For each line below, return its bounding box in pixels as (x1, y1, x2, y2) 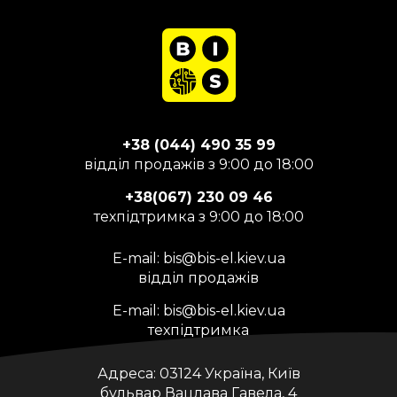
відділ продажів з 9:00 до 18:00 (83, 156, 314, 174)
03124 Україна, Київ (155, 365, 300, 383)
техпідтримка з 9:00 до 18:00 (93, 208, 304, 226)
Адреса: (97, 365, 156, 383)
